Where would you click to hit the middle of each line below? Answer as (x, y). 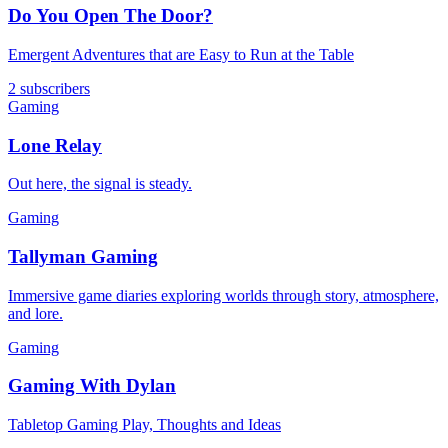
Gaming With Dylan (92, 386)
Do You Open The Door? (110, 16)
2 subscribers (49, 88)
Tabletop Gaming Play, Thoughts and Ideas (144, 425)
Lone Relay (55, 145)
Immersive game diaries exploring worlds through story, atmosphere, (223, 295)
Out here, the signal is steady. (100, 184)
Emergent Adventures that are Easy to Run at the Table (181, 54)
